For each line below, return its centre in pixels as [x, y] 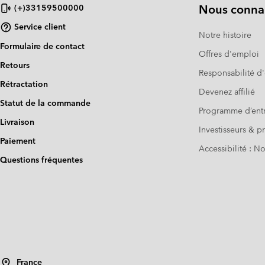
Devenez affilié [227, 91]
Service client [40, 27]
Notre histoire [225, 35]
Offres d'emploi [229, 54]
